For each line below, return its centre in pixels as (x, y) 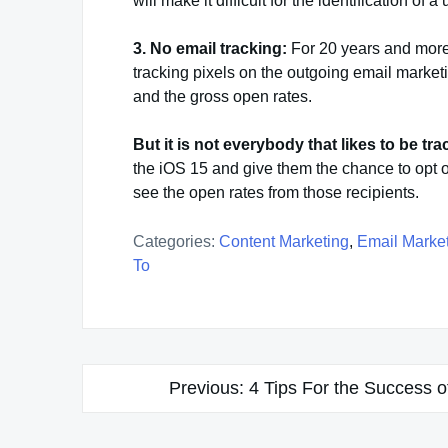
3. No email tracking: (212, 48)
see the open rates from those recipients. (276, 192)
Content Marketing (284, 241)
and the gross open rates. (222, 96)
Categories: (174, 241)
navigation (141, 416)
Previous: (206, 387)
